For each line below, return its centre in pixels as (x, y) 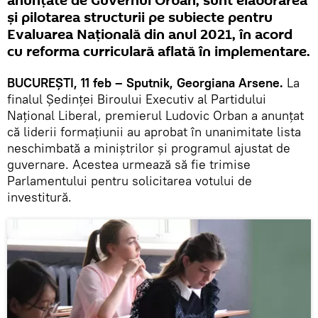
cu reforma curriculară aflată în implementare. (159, 51)
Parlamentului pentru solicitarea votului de (130, 180)
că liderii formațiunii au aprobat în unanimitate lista (154, 131)
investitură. (39, 197)
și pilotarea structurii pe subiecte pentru (140, 17)
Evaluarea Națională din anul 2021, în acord (150, 34)
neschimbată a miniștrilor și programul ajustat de (149, 148)
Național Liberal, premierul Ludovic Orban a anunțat (155, 115)
